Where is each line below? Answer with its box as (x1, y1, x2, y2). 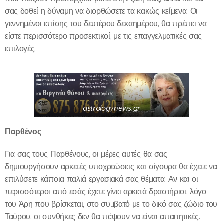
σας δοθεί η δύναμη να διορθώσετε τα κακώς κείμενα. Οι (5, 6, 198, 16)
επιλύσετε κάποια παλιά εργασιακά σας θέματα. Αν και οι (5, 174, 198, 184)
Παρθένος (5, 126, 41, 137)
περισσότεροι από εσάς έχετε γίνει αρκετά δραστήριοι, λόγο (5, 187, 206, 197)
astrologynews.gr (83, 104, 140, 113)
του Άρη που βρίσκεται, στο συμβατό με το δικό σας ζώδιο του (5, 199, 218, 209)
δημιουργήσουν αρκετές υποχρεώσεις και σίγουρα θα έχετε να (5, 162, 217, 172)
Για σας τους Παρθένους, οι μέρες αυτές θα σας (5, 149, 167, 159)
